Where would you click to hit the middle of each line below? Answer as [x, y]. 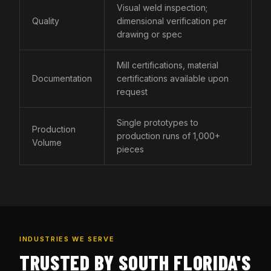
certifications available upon [173, 78]
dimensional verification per [172, 21]
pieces [130, 149]
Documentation [62, 78]
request [132, 92]
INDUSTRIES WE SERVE [67, 239]
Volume [47, 142]
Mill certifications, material [168, 65]
